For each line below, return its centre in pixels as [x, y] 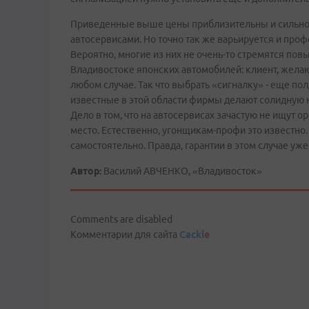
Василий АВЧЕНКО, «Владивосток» [182, 171]
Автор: [86, 171]
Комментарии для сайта [125, 235]
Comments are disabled [121, 219]
